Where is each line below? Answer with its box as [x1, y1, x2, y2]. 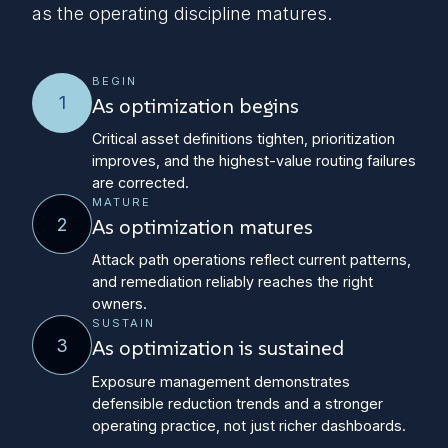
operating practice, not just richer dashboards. [92, 416, 406, 434]
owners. [92, 295, 147, 313]
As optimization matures [92, 214, 313, 241]
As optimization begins [92, 92, 299, 119]
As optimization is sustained [92, 335, 344, 362]
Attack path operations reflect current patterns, [92, 251, 411, 269]
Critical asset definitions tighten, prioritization [92, 130, 395, 148]
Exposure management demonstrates [92, 372, 350, 390]
